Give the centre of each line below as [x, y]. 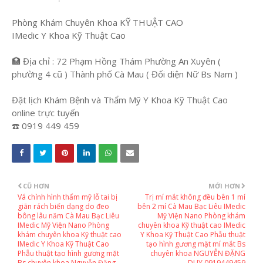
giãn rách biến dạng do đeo [63, 206]
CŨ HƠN [36, 186]
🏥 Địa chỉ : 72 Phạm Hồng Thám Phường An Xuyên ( [116, 61]
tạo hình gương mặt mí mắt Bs [196, 244]
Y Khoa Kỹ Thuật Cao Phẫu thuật [193, 234]
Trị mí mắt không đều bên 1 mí [195, 197]
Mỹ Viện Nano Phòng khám [201, 215]
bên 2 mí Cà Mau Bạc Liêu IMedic [191, 206]
